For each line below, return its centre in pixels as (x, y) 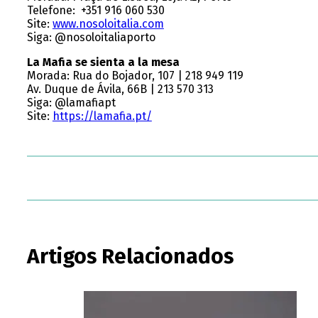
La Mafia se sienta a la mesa (103, 62)
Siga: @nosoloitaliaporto (91, 38)
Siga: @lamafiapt (71, 103)
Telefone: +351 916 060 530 (95, 11)
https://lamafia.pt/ (102, 116)
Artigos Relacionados (130, 257)
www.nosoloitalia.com (108, 24)
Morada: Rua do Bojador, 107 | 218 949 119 (135, 76)
